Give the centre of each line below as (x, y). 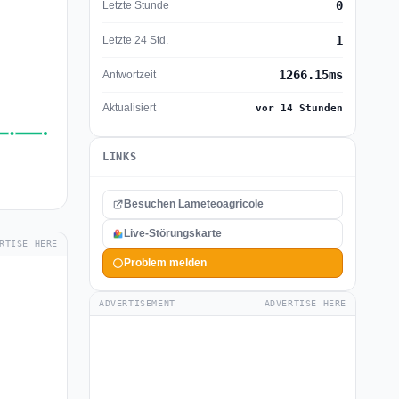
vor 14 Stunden (299, 108)
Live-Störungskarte (173, 233)
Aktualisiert (129, 108)
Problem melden (165, 263)
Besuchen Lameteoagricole (194, 204)
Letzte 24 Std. (135, 40)
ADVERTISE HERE (305, 303)
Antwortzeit (129, 74)
